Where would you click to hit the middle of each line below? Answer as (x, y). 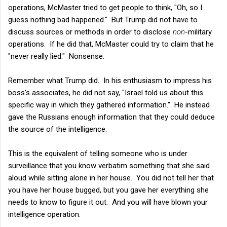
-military (198, 32)
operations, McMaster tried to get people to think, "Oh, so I (105, 7)
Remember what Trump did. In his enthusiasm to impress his (110, 80)
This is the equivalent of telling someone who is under (98, 153)
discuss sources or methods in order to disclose (90, 32)
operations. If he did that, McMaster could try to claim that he (111, 44)
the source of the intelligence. (58, 129)
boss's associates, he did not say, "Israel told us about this (106, 92)
